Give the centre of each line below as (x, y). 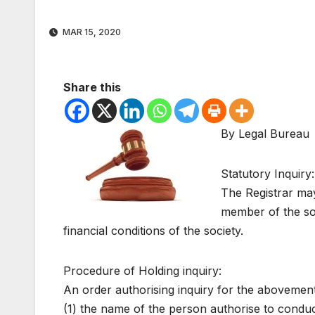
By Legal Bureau (265, 134)
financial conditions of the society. (153, 231)
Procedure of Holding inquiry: (142, 271)
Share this (92, 88)
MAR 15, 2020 (91, 32)
